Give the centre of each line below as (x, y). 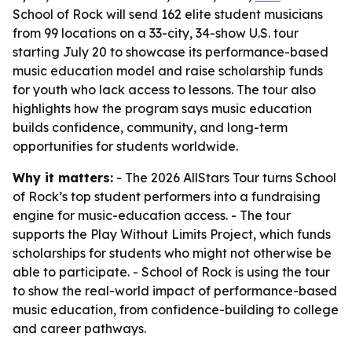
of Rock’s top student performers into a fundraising (167, 196)
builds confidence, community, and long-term (150, 127)
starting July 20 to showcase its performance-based (170, 52)
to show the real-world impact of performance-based (175, 291)
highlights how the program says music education (162, 108)
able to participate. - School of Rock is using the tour (171, 272)
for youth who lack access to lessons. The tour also (164, 90)
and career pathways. (79, 328)
